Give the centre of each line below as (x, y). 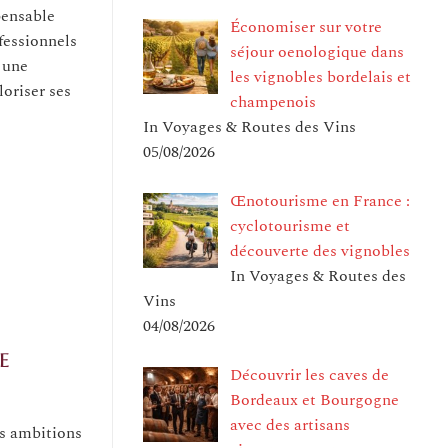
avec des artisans (290, 424)
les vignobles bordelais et (320, 76)
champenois (273, 101)
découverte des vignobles (320, 250)
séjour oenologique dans (317, 51)
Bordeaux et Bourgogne (314, 399)
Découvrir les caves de (309, 374)
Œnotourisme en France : (320, 200)
